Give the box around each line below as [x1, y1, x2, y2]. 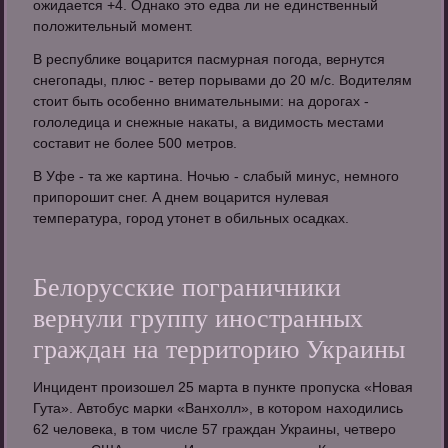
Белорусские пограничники [33, 273, 342, 303]
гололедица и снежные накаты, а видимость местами [33, 114, 385, 131]
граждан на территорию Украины [33, 335, 406, 365]
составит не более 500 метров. [33, 135, 238, 152]
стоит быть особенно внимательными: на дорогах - [33, 93, 370, 110]
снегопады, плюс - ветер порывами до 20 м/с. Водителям [33, 72, 413, 89]
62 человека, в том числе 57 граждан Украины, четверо [33, 421, 397, 438]
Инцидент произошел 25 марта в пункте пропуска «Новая [33, 379, 414, 396]
